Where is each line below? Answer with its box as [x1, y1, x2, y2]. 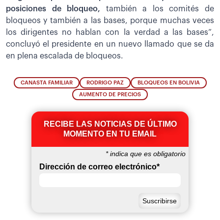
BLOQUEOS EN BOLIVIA [137, 80, 200, 86]
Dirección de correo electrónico [39, 163, 157, 171]
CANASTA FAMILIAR [20, 80, 73, 86]
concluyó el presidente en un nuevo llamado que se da [6, 40, 214, 48]
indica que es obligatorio [108, 150, 186, 158]
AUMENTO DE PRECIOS [79, 92, 141, 98]
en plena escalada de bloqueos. [6, 52, 123, 60]
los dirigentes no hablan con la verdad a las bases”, [6, 28, 214, 36]
